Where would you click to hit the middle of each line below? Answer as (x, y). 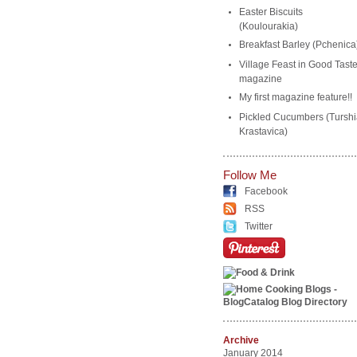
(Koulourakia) (268, 25)
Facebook (266, 191)
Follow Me (249, 175)
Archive (241, 340)
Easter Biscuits (271, 12)
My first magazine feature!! (295, 97)
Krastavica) (263, 130)
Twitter (258, 226)
